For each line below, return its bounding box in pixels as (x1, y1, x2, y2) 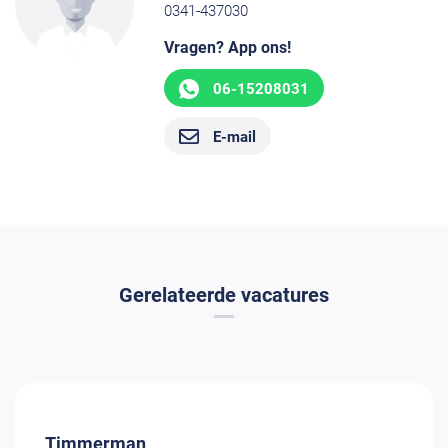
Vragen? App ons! (164, 38, 292, 58)
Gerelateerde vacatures (119, 283, 329, 308)
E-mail (213, 127, 257, 146)
